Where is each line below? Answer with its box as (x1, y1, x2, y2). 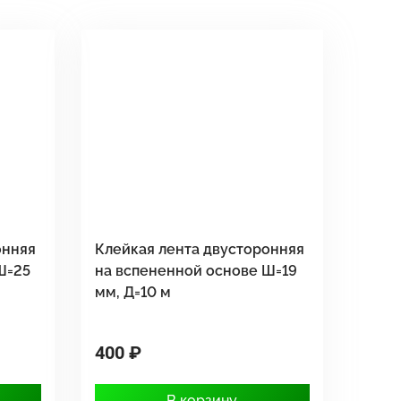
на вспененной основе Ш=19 (94, 262, 297, 280)
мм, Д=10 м (94, 284, 171, 302)
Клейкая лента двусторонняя (94, 241, 304, 259)
